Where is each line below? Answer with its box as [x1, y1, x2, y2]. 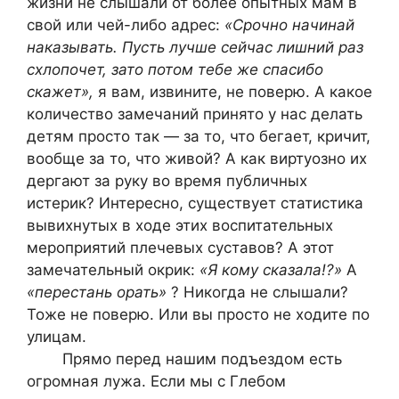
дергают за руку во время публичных [27, 171, 307, 190]
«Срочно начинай [224, 15, 354, 34]
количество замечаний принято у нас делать [27, 104, 362, 123]
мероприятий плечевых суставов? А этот [27, 238, 334, 256]
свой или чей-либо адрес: [27, 15, 224, 34]
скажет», [27, 82, 98, 101]
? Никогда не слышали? [171, 282, 348, 301]
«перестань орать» [27, 282, 171, 301]
